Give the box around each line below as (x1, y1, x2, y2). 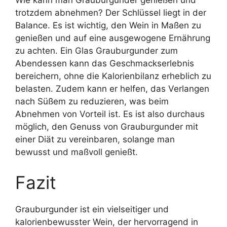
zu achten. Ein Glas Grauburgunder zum (15, 46, 178, 56)
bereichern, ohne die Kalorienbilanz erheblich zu (15, 71, 211, 81)
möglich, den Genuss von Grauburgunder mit (15, 122, 198, 132)
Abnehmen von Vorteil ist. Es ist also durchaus (15, 109, 205, 119)
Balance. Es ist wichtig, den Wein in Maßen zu (15, 20, 201, 30)
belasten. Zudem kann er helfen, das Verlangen (15, 84, 209, 94)
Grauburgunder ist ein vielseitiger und (15, 204, 169, 214)
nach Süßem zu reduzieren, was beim (15, 96, 169, 106)
